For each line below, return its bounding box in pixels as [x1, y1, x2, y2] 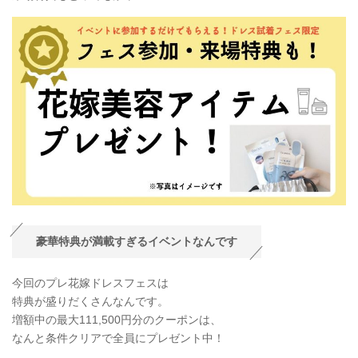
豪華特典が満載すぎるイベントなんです [36, 235, 237, 249]
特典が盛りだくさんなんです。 [12, 295, 169, 308]
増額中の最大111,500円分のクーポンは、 [12, 313, 221, 327]
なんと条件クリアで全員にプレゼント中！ [12, 332, 225, 345]
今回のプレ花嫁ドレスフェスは [12, 276, 169, 290]
